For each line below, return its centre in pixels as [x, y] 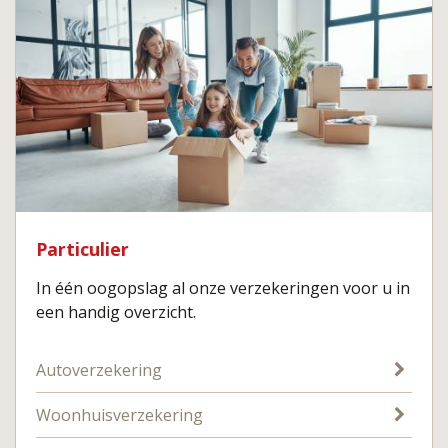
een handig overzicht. [116, 311]
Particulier [82, 248]
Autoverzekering [99, 369]
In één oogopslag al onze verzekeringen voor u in [223, 287]
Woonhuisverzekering [119, 414]
